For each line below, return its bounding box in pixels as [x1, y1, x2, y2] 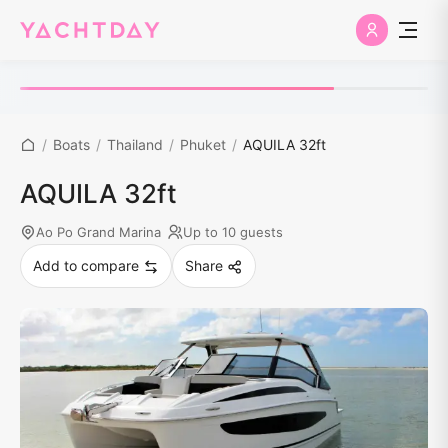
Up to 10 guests [183, 224, 283, 240]
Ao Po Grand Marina [36, 224, 161, 240]
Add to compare [33, 257, 139, 274]
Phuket [180, 136, 226, 153]
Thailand [107, 136, 163, 153]
